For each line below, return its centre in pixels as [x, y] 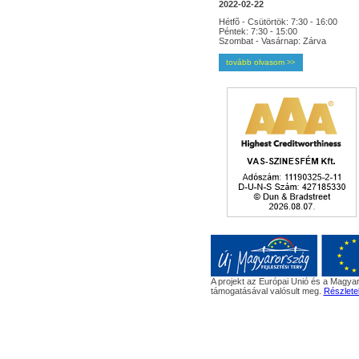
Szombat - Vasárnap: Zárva [272, 41]
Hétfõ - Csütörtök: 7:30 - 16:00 [278, 22]
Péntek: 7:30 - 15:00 [258, 31]
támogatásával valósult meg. [267, 291]
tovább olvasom [256, 62]
